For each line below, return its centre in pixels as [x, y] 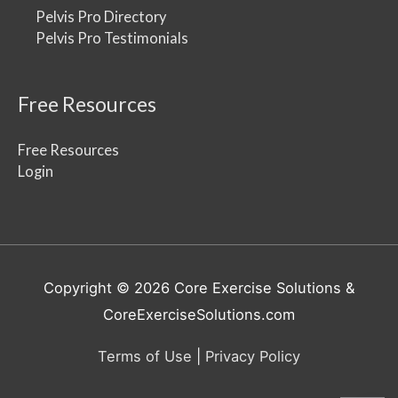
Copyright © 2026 [109, 288]
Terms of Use [145, 356]
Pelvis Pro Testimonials [112, 37]
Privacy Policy [253, 356]
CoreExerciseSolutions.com [199, 315]
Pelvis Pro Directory [101, 16]
